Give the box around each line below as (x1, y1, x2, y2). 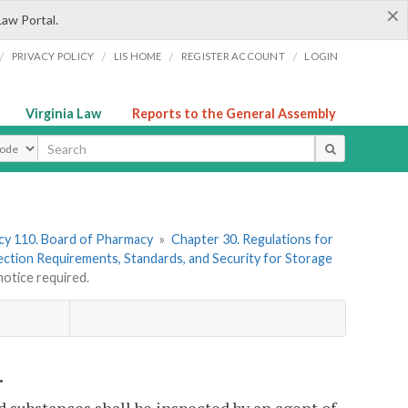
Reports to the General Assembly (132, 106, 336, 121)
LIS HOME (113, 50, 162, 62)
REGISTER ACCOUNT (180, 50, 285, 62)
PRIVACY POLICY (11, 50, 95, 62)
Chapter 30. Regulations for (170, 231, 333, 248)
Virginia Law (25, 106, 101, 121)
